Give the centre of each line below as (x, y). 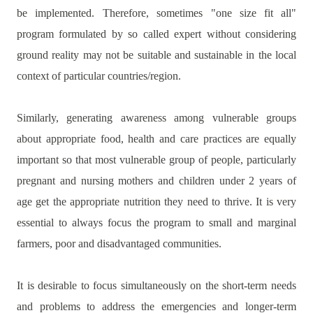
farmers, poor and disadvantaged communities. (119, 243)
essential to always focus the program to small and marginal (156, 223)
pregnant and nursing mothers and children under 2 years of (156, 181)
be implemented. (56, 13)
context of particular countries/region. (99, 76)
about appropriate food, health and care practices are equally (156, 139)
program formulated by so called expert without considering (156, 34)
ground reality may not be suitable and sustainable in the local (156, 55)
